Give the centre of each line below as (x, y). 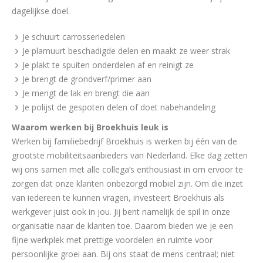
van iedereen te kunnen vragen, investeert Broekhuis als (118, 198)
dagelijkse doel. (41, 11)
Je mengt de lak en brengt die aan (86, 93)
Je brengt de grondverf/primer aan (87, 79)
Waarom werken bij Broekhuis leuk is (90, 127)
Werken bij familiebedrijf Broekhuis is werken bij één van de (124, 141)
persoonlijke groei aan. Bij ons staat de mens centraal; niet (123, 254)
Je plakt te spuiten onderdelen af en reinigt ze (108, 65)
